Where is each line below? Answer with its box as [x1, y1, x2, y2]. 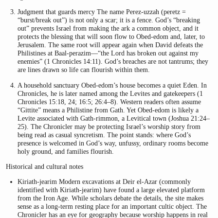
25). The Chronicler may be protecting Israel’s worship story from [18, 122, 201, 130]
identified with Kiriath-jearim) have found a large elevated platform [18, 186, 205, 194]
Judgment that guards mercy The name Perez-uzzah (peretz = [18, 8, 186, 16]
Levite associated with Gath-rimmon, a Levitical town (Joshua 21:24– [18, 114, 210, 122]
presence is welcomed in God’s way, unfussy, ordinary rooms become [18, 139, 209, 147]
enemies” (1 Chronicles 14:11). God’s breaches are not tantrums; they [18, 57, 209, 66]
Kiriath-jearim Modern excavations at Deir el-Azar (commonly [18, 178, 191, 186]
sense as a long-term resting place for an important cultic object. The [18, 202, 207, 211]
